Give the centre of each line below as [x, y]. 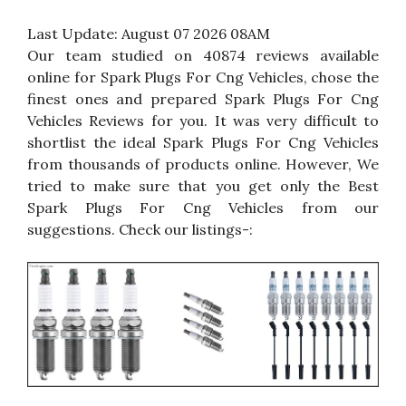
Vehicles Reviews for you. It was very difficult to [203, 120]
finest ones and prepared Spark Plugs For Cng [203, 98]
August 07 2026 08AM [196, 33]
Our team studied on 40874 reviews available [203, 55]
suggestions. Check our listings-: [140, 229]
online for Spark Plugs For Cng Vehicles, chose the [203, 77]
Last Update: [74, 33]
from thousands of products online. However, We [203, 164]
